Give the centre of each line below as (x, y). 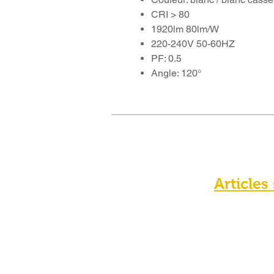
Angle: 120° (176, 73)
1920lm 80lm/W (185, 29)
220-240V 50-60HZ (193, 44)
